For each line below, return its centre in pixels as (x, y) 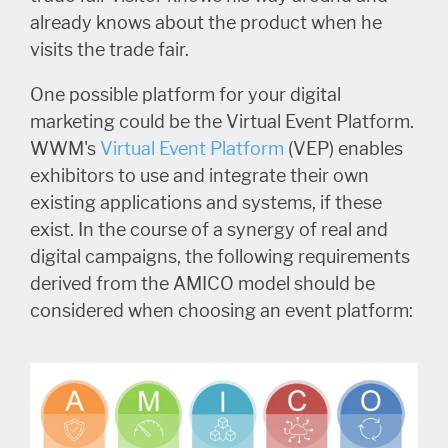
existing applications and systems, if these (206, 203)
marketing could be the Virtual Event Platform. (222, 122)
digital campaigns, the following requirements (220, 257)
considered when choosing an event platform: (221, 311)
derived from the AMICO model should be (202, 284)
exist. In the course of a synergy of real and (209, 230)
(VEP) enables (343, 149)
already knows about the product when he (206, 23)
